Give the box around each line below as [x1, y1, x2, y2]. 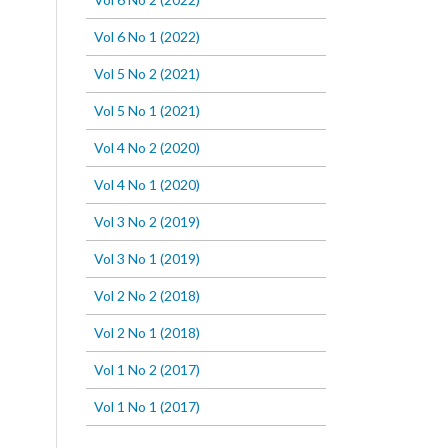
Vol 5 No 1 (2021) [94, 102, 200, 120]
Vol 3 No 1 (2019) [94, 250, 200, 268]
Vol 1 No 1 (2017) [94, 398, 200, 416]
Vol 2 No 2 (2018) [94, 287, 200, 305]
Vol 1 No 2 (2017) [94, 361, 200, 379]
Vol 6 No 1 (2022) [94, 28, 200, 46]
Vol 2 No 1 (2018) [94, 324, 200, 342]
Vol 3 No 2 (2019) [94, 213, 200, 231]
